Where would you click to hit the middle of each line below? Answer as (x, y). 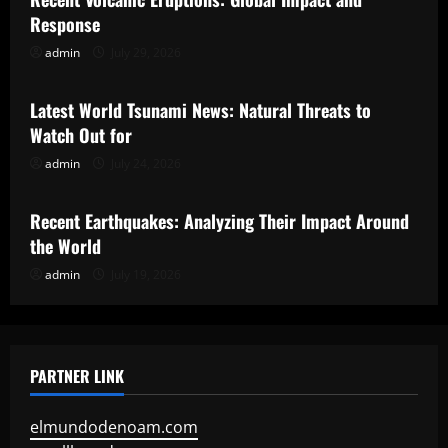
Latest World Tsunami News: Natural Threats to (200, 110)
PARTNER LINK (77, 376)
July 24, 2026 (144, 163)
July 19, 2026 (144, 274)
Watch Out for (81, 135)
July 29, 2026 (144, 52)
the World (65, 246)
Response (65, 24)
